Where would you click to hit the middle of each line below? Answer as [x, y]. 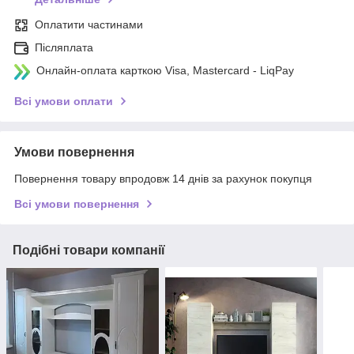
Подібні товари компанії [89, 250]
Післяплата [64, 48]
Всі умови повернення [77, 204]
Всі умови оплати [64, 102]
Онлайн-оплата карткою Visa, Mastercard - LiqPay [165, 71]
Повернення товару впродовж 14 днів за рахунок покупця [163, 179]
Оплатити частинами [89, 25]
